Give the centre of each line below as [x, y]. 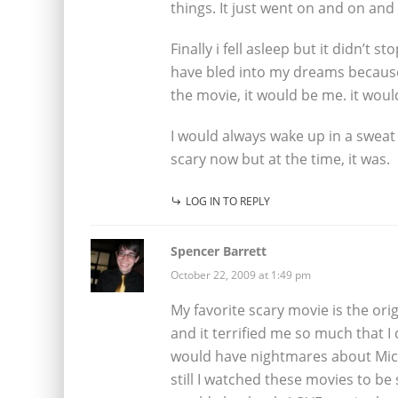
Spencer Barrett [219, 251]
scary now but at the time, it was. [280, 159]
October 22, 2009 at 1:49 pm [241, 275]
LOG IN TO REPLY [228, 201]
